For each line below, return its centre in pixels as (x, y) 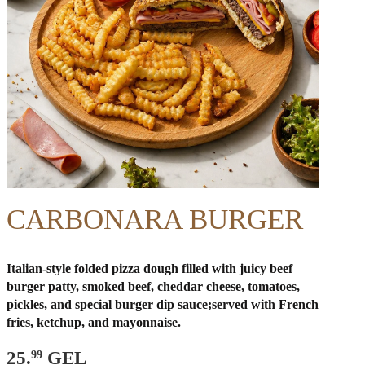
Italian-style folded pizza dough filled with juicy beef (149, 269)
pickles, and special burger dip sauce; (109, 305)
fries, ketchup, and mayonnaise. (93, 323)
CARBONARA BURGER (154, 220)
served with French (265, 305)
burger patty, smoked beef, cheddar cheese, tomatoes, (153, 287)
